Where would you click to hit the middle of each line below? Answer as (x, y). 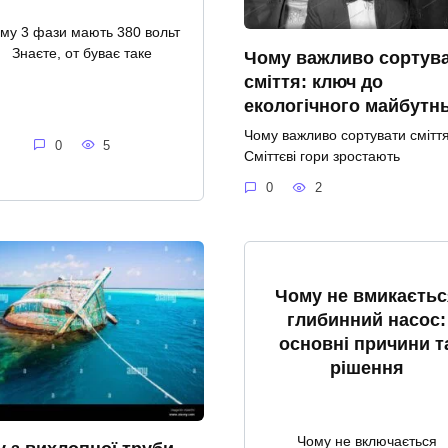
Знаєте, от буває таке (81, 53)
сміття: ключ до (313, 81)
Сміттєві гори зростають (322, 155)
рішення (366, 367)
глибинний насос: (366, 319)
